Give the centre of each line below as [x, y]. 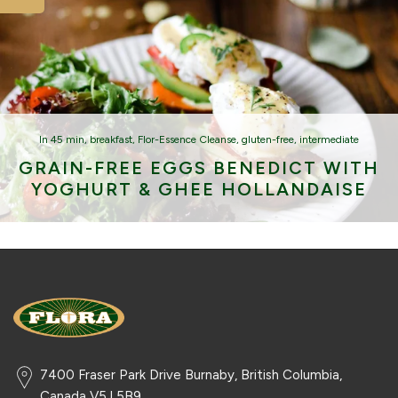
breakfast [111, 139]
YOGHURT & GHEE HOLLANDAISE [199, 189]
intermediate [329, 139]
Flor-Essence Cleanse [187, 139]
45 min [68, 139]
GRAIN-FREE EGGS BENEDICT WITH [199, 167]
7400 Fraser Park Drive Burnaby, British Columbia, [191, 375]
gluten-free [268, 139]
